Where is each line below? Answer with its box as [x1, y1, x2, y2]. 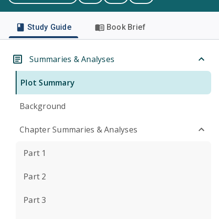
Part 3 [23, 195, 46, 205]
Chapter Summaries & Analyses [20, 124, 137, 135]
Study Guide [27, 22, 71, 32]
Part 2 [23, 171, 46, 182]
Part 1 [23, 148, 46, 158]
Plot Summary [21, 77, 75, 88]
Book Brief [106, 22, 146, 32]
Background [20, 101, 66, 111]
